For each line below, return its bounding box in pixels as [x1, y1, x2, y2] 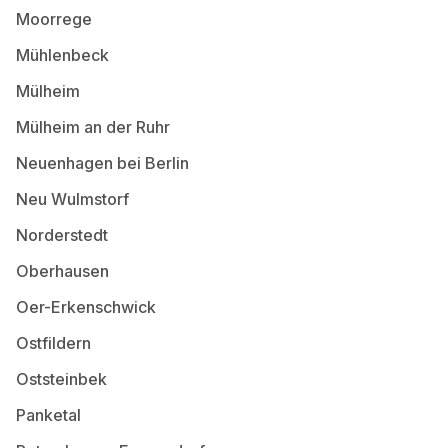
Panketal [16, 405, 81, 425]
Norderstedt [16, 225, 108, 245]
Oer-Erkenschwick [16, 297, 156, 317]
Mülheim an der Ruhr [16, 117, 170, 137]
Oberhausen [16, 261, 109, 281]
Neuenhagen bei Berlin [16, 153, 189, 173]
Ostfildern [16, 333, 91, 353]
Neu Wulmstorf [16, 189, 129, 209]
